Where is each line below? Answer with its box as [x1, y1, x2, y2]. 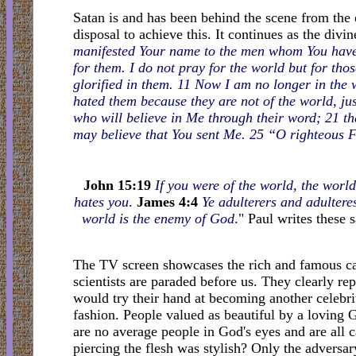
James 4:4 [137, 194, 198, 211]
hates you [74, 194, 129, 211]
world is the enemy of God [81, 211, 234, 227]
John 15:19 [83, 177, 151, 194]
